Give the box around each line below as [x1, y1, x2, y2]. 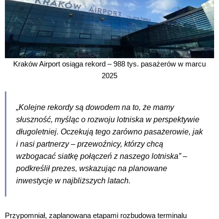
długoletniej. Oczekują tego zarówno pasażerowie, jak [16, 127, 203, 136]
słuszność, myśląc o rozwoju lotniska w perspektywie [16, 115, 199, 124]
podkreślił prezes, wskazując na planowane [16, 164, 167, 173]
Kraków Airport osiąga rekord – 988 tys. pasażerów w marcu [13, 59, 206, 68]
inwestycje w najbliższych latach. [16, 176, 131, 185]
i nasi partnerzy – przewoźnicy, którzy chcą [16, 139, 163, 148]
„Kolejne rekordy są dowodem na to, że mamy [16, 103, 174, 111]
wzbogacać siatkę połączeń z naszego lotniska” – [16, 152, 187, 160]
